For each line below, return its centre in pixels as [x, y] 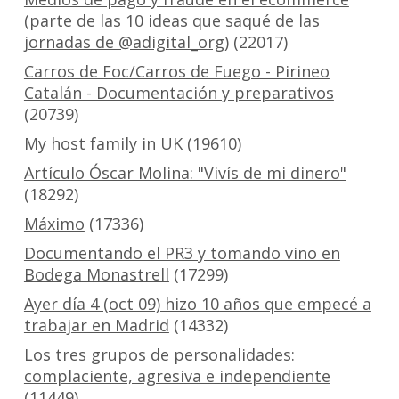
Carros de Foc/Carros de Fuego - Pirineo [176, 72]
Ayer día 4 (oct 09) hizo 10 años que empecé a [197, 304]
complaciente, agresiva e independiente [177, 376]
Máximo [54, 224]
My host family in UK [103, 144]
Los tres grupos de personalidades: [159, 355]
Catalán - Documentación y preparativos [179, 93]
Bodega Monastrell [96, 275]
